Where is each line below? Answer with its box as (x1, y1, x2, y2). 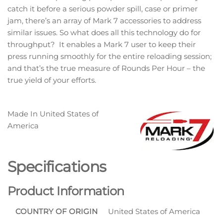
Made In (7, 109, 40, 118)
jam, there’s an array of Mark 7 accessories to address (7, 15, 201, 25)
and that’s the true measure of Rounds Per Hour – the (7, 63, 205, 73)
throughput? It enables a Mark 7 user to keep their (7, 39, 196, 49)
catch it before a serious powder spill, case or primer (7, 3, 198, 13)
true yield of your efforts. (7, 75, 96, 85)
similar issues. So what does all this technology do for (7, 27, 201, 37)
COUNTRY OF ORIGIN (15, 206, 98, 216)
